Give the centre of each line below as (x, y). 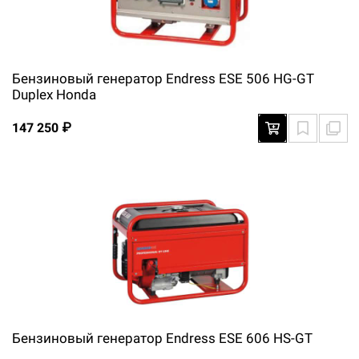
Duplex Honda (54, 95)
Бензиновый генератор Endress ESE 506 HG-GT (163, 79)
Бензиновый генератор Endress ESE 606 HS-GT (162, 338)
